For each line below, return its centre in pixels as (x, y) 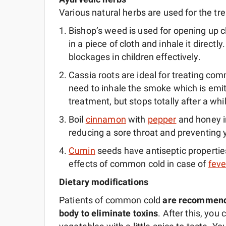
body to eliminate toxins (109, 213)
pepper (162, 120)
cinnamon (106, 120)
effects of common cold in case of (138, 164)
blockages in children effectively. (135, 57)
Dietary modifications (104, 182)
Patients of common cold (111, 200)
